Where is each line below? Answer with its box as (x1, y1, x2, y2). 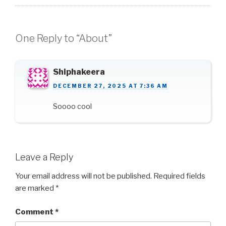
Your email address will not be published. (15, 172, 152, 181)
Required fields (153, 172, 205, 181)
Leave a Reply (15, 151, 73, 162)
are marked (15, 184, 55, 193)
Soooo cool (53, 101, 92, 110)
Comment (15, 207, 55, 216)
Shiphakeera (53, 67, 105, 77)
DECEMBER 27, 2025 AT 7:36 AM (53, 82, 168, 89)
